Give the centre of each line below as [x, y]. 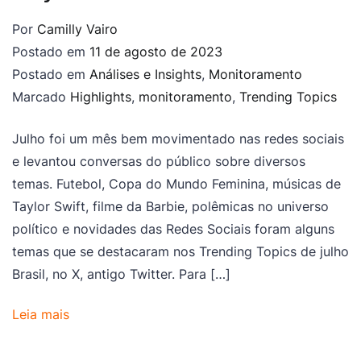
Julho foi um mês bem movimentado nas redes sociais [178, 139]
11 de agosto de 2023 [156, 52]
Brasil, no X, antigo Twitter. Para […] [121, 274]
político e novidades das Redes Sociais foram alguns [173, 229]
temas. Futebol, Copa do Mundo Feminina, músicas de [176, 184]
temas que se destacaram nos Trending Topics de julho [180, 252]
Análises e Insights [145, 75]
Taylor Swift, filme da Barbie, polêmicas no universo [170, 207]
